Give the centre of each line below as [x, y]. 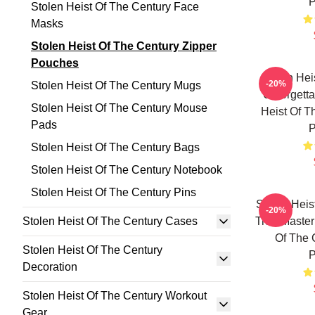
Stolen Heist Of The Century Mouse [119, 108]
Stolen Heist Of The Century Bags [115, 147]
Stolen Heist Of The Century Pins [114, 192]
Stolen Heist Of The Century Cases [110, 221]
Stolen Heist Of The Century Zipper [124, 46]
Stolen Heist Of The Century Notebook [127, 170]
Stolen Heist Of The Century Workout [115, 296]
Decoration [50, 267]
